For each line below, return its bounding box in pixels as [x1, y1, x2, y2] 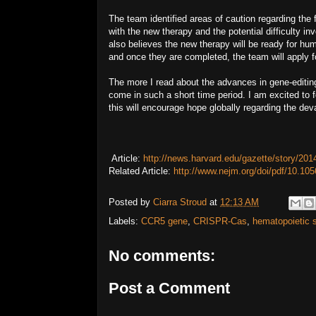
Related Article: [109, 166, 174, 176]
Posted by [109, 197, 153, 208]
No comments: [109, 247, 215, 265]
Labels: [109, 216, 141, 226]
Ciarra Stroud [153, 197, 207, 208]
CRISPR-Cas [193, 216, 247, 226]
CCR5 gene [141, 216, 188, 226]
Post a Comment [109, 279, 230, 297]
